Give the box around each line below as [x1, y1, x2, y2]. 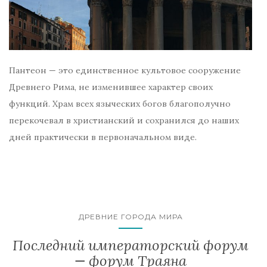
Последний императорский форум [13, 236, 249, 254]
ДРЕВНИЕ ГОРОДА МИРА [78, 212, 183, 221]
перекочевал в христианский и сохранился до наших [9, 115, 239, 126]
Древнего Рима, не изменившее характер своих [9, 82, 213, 92]
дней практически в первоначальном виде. [9, 132, 197, 142]
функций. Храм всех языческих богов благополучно [9, 98, 231, 109]
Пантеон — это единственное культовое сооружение [9, 65, 241, 76]
